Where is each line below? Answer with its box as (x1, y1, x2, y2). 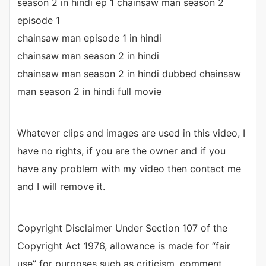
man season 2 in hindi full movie (17, 85, 161, 98)
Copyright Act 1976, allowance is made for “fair (17, 240, 230, 252)
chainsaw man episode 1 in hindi (17, 32, 161, 45)
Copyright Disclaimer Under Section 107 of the (17, 222, 227, 235)
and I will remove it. (17, 180, 105, 193)
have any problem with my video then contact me (17, 163, 241, 175)
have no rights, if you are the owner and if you (17, 145, 226, 157)
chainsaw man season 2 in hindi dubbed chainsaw (17, 68, 241, 80)
